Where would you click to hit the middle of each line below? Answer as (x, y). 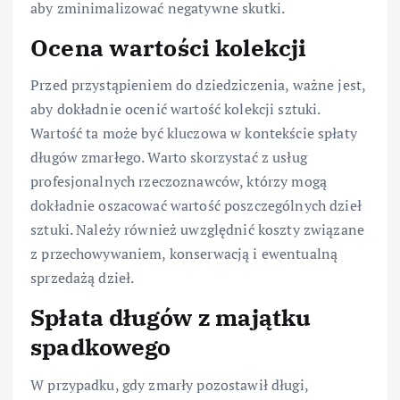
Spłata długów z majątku (171, 317)
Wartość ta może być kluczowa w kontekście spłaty (194, 133)
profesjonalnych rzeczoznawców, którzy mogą (179, 182)
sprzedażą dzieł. (83, 278)
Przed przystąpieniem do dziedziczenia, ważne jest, (198, 85)
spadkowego (101, 347)
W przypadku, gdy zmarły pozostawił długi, (169, 384)
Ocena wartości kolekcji (169, 47)
